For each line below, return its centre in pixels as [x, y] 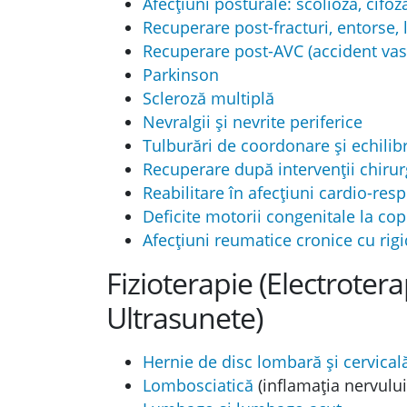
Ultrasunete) [184, 318]
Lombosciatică [198, 385]
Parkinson [181, 74]
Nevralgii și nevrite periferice [253, 122]
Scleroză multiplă [208, 98]
